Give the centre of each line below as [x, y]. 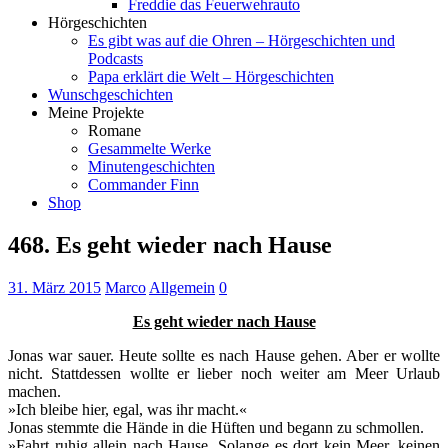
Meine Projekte [96, 112]
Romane [114, 130]
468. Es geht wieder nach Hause [170, 244]
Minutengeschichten [151, 166]
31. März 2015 [54, 287]
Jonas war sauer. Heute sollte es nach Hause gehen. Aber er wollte [224, 355]
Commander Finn [143, 184]
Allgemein [182, 287]
